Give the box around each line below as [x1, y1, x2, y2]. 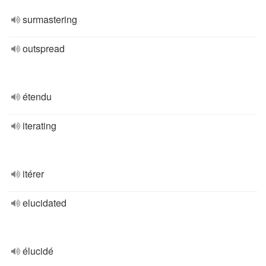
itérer [23, 167, 44, 180]
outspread [23, 42, 65, 55]
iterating [23, 119, 56, 132]
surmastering [23, 12, 77, 26]
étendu [23, 90, 52, 103]
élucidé [23, 244, 53, 258]
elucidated [23, 196, 66, 210]
